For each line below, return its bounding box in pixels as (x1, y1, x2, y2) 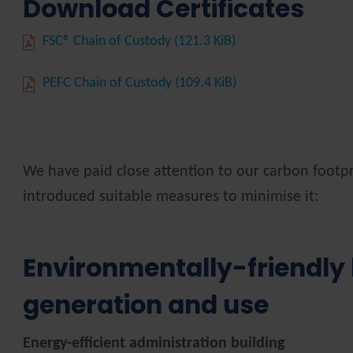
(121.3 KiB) (174, 34, 236, 48)
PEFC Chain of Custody (43, 76, 176, 90)
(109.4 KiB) (175, 76, 237, 90)
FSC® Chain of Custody (43, 34, 175, 48)
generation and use (23, 288, 269, 323)
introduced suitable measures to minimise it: (23, 188, 319, 205)
